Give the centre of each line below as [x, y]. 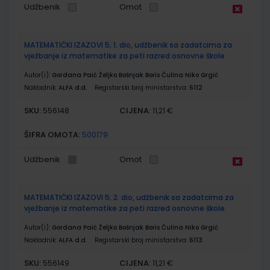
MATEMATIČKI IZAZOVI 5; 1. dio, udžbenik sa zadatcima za [128, 45]
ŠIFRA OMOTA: [52, 134]
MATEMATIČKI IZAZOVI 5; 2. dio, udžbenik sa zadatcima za [129, 197]
